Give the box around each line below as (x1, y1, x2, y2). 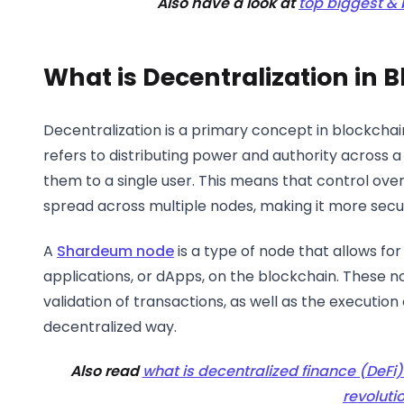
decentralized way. (43, 316, 177, 337)
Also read (69, 361, 142, 382)
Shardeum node (57, 240, 174, 262)
